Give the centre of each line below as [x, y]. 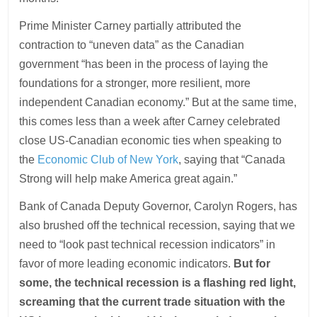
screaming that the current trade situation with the [152, 302]
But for [252, 264]
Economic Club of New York [108, 160]
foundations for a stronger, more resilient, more [135, 83]
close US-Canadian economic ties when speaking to [151, 140]
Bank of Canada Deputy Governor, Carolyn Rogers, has [158, 206]
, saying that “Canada [232, 160]
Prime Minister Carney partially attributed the [131, 26]
